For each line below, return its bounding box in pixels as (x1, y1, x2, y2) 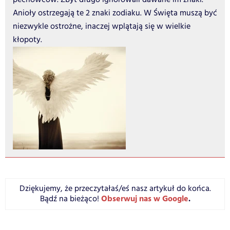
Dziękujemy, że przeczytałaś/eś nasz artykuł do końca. (19, 182, 211, 195)
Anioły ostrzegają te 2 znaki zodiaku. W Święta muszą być (13, 7, 217, 19)
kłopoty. (13, 33, 42, 46)
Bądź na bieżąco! (40, 193, 101, 205)
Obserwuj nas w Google (101, 192, 188, 205)
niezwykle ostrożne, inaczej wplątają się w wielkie (13, 20, 190, 32)
